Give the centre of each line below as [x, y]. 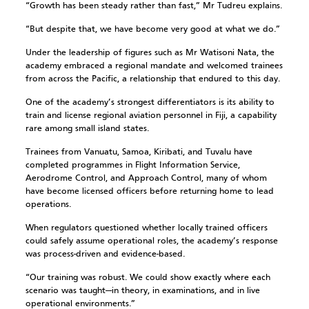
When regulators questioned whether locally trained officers [146, 228]
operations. [48, 205]
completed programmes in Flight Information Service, [132, 165]
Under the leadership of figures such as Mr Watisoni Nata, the [150, 53]
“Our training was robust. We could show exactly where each [148, 278]
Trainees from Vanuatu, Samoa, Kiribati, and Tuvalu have [139, 152]
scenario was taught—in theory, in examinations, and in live [142, 291]
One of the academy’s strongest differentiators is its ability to [150, 102]
